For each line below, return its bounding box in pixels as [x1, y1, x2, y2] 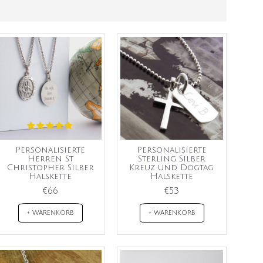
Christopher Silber [6, 163, 94, 172]
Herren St [27, 154, 73, 163]
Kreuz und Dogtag [129, 163, 214, 172]
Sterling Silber [137, 154, 205, 163]
